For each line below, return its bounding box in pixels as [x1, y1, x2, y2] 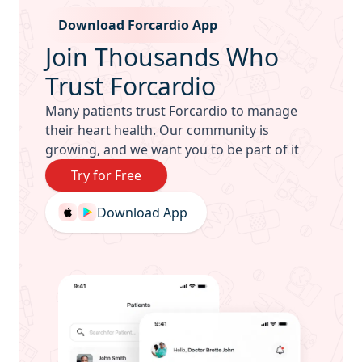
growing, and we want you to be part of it [45, 141, 299, 159]
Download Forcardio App [58, 16, 217, 35]
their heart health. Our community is [45, 121, 269, 140]
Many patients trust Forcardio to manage [45, 102, 297, 120]
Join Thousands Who [45, 40, 279, 74]
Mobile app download [44, 7, 178, 26]
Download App [97, 203, 187, 221]
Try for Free [71, 166, 141, 185]
